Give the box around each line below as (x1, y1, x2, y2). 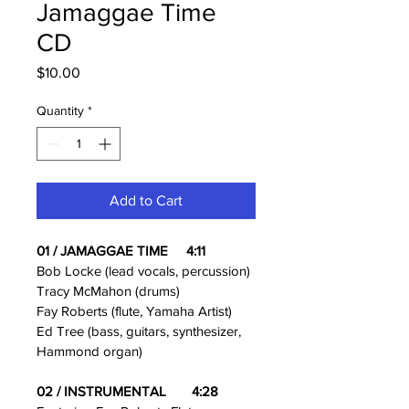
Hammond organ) (37, 343, 142, 359)
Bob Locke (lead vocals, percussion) (37, 263, 250, 278)
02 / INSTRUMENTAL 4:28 (37, 383, 218, 399)
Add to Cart (110, 193, 183, 208)
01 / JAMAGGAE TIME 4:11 (37, 243, 205, 258)
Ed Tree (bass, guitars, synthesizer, (37, 323, 245, 339)
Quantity (37, 103, 84, 118)
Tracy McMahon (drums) (37, 283, 180, 299)
